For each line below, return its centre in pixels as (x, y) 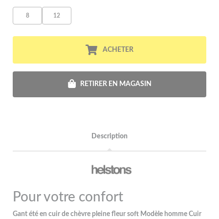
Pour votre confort (68, 197)
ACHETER (118, 50)
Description (109, 136)
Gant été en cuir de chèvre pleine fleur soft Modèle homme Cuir (107, 214)
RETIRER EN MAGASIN (116, 84)
